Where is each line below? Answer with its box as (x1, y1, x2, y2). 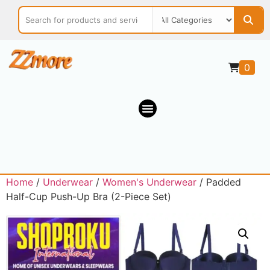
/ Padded (196, 176, 241, 189)
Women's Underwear (102, 176, 196, 189)
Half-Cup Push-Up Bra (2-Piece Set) (6, 190, 171, 203)
